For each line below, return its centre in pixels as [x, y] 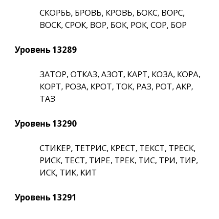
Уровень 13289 [46, 49]
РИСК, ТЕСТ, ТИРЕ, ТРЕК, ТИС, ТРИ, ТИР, [119, 160]
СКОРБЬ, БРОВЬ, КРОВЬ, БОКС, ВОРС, [112, 13]
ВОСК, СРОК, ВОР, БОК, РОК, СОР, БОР [113, 25]
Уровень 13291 [46, 197]
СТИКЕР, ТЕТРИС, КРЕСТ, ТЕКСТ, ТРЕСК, [118, 148]
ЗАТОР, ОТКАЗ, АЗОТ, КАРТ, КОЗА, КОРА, [120, 74]
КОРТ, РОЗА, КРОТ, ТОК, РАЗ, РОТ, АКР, [116, 87]
